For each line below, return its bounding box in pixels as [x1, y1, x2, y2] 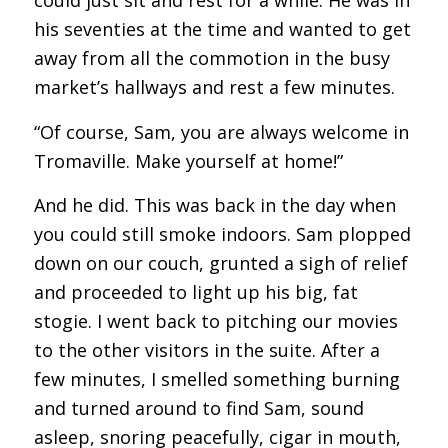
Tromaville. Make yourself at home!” [33, 148, 343, 173]
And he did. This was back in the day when [33, 192, 396, 217]
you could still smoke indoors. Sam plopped [33, 221, 411, 246]
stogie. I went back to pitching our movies [33, 308, 398, 333]
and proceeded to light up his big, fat [33, 279, 358, 304]
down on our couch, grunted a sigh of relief [33, 250, 408, 275]
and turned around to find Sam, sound [33, 395, 364, 420]
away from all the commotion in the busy [33, 46, 390, 71]
